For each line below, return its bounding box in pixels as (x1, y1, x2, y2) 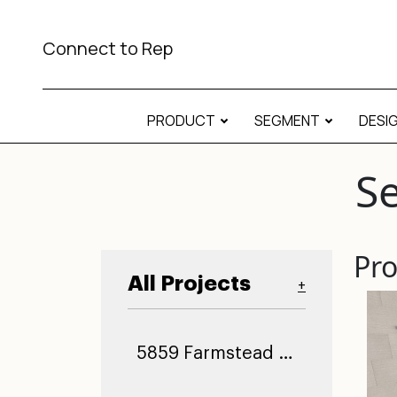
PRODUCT (146, 111, 215, 130)
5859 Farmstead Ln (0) (278, 345, 293, 362)
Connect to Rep (43, 36, 173, 60)
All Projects (128, 273, 251, 294)
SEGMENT (253, 111, 320, 130)
